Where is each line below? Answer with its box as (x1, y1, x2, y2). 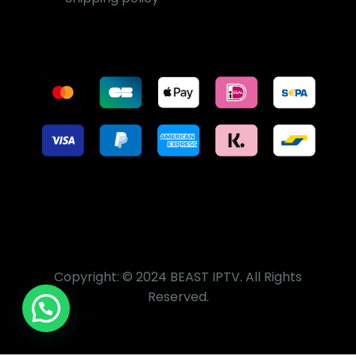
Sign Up (153, 301, 203, 319)
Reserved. (147, 287, 209, 306)
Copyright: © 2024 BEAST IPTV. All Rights (54, 267, 302, 286)
